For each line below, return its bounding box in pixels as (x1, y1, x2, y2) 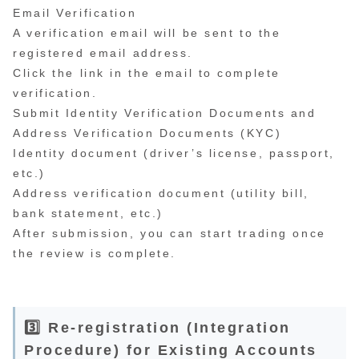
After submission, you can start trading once (13, 227, 326, 240)
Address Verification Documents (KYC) (13, 127, 282, 140)
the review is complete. (13, 247, 176, 260)
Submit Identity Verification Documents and (13, 107, 317, 120)
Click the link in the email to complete (13, 67, 280, 80)
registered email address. (13, 46, 193, 60)
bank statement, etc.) (13, 207, 163, 220)
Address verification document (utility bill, (13, 187, 309, 200)
